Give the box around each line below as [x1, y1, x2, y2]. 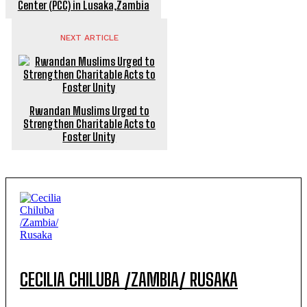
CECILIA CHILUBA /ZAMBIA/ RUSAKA [20, 268, 238, 291]
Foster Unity [62, 130, 116, 143]
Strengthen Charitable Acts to [23, 116, 156, 130]
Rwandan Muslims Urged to [29, 103, 149, 117]
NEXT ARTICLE [60, 32, 119, 42]
